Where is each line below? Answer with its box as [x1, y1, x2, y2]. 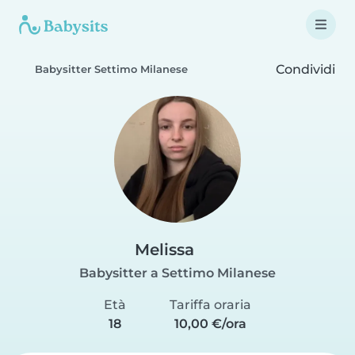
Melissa [135, 240, 194, 259]
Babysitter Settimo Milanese [35, 63, 188, 75]
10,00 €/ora [174, 316, 246, 331]
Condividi [273, 61, 335, 77]
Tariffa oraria [170, 297, 251, 312]
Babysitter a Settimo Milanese [79, 265, 276, 281]
